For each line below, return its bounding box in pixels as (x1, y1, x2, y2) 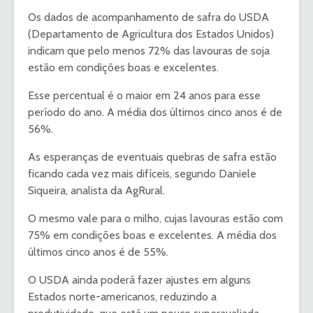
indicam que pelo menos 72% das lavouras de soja (28, 44, 270, 58)
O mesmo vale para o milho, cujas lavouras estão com (28, 212, 283, 226)
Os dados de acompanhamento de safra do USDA (28, 10, 269, 24)
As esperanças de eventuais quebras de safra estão (28, 150, 277, 164)
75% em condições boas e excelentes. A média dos (28, 228, 277, 242)
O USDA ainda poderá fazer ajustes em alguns (28, 273, 251, 287)
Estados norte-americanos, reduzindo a (28, 290, 217, 304)
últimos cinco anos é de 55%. (28, 245, 168, 259)
